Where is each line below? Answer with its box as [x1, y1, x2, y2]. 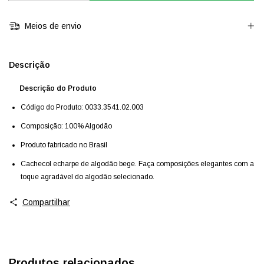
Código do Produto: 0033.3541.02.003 [21, 103, 144, 111]
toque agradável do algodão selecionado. [21, 172, 154, 181]
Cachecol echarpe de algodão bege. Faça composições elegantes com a [21, 159, 254, 168]
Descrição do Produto [19, 84, 97, 93]
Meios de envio [22, 21, 81, 31]
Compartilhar [22, 197, 70, 207]
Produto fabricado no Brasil [21, 140, 107, 149]
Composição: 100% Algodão [21, 121, 112, 130]
